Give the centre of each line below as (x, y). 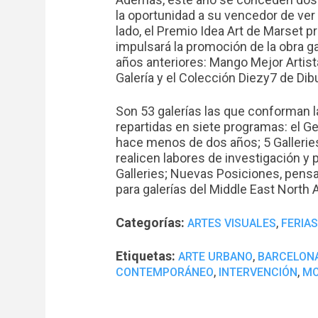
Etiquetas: (146, 256)
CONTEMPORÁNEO (165, 272)
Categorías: (150, 222)
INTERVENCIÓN (258, 272)
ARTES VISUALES (232, 223)
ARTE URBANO (215, 256)
